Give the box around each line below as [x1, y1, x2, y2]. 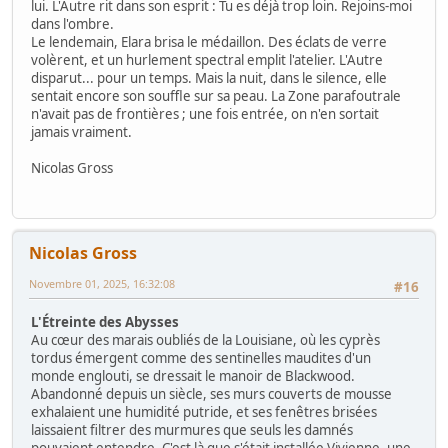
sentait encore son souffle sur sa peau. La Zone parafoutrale [31, 87, 401, 106]
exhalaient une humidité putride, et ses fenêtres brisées [31, 402, 377, 421]
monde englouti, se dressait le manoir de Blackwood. [31, 366, 355, 385]
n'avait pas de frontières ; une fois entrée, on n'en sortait [31, 105, 379, 124]
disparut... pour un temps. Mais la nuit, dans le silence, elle [31, 69, 387, 88]
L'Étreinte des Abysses [31, 312, 179, 331]
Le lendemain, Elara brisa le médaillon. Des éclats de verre [31, 33, 387, 52]
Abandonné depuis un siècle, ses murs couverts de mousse [31, 384, 392, 403]
